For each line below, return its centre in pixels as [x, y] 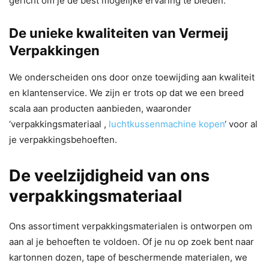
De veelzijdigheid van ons [109, 175]
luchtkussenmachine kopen [167, 124]
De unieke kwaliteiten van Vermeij [119, 33]
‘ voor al [241, 124]
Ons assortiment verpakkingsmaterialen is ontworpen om [131, 226]
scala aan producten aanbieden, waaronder [100, 108]
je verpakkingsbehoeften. [63, 139]
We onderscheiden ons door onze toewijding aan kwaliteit [132, 77]
